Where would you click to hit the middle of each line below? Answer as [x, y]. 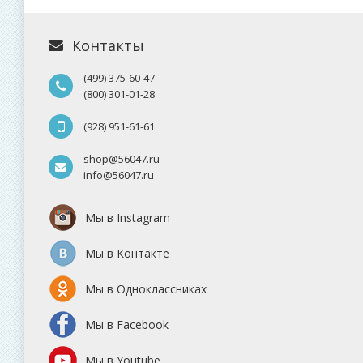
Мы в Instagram [128, 218]
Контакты [108, 46]
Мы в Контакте [127, 254]
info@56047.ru [119, 175]
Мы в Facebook [127, 325]
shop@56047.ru [124, 159]
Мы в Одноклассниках [146, 289]
